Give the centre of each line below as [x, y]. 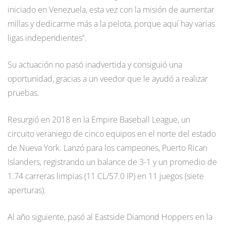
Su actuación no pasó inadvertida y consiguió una [95, 65]
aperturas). [27, 190]
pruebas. [23, 93]
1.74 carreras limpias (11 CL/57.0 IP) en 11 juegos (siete [106, 176]
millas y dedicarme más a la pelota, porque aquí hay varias [111, 24]
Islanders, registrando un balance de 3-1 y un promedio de [112, 162]
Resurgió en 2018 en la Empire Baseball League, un [99, 120]
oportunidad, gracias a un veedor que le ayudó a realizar [108, 79]
